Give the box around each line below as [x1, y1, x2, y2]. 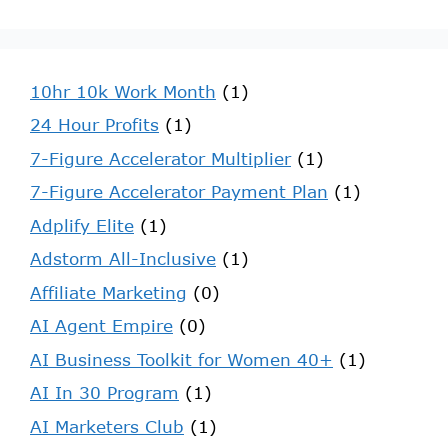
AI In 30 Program [30, 382, 179, 404]
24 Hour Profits [30, 114, 159, 136]
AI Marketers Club [30, 415, 184, 437]
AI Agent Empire [30, 315, 173, 337]
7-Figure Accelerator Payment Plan [30, 181, 328, 203]
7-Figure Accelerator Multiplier [30, 147, 291, 169]
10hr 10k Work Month [30, 80, 216, 102]
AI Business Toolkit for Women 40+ [30, 348, 333, 370]
